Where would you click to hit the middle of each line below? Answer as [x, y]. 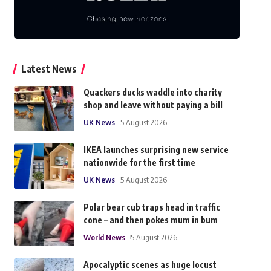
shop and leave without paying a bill [153, 105]
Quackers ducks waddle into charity [152, 93]
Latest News [49, 69]
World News [104, 237]
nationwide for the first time [139, 163]
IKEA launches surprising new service [156, 150]
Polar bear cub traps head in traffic [152, 207]
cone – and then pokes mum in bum [150, 220]
